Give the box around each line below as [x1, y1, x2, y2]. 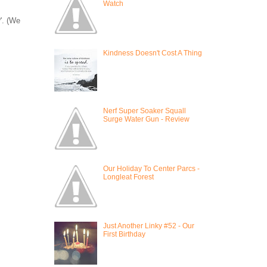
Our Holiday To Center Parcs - [103, 164, 200, 173]
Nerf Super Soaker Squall [103, 106, 186, 115]
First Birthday [103, 230, 145, 239]
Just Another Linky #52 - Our [103, 222, 194, 231]
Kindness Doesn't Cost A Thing [103, 49, 202, 58]
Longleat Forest [103, 172, 154, 181]
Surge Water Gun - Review [103, 114, 190, 123]
